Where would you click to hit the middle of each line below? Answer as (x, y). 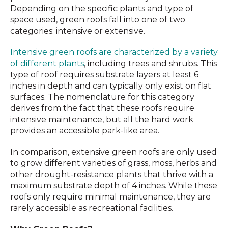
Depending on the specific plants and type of (102, 8)
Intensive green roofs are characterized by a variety (114, 52)
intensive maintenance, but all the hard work (102, 119)
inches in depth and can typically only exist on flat (111, 86)
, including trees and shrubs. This (150, 63)
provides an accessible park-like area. (85, 131)
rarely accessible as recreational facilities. (92, 208)
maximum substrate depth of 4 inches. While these (114, 186)
